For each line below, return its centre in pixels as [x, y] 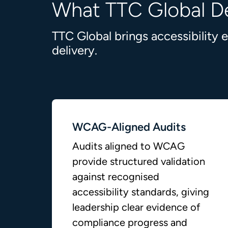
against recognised [116, 177]
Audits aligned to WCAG [129, 146]
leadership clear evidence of [136, 207]
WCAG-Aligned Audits [129, 127]
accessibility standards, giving [141, 192]
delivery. [75, 50]
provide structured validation [139, 161]
